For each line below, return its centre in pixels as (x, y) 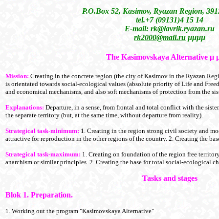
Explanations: (25, 108)
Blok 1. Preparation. (39, 195)
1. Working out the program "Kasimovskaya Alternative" (80, 211)
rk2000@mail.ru (160, 37)
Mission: (17, 76)
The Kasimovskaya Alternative (157, 57)
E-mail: (138, 28)
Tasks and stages (170, 178)
